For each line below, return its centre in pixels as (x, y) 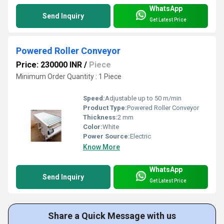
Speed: (94, 98)
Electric (140, 136)
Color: (93, 126)
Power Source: (106, 136)
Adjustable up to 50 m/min (143, 98)
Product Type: (105, 107)
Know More (101, 147)
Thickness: (100, 117)
